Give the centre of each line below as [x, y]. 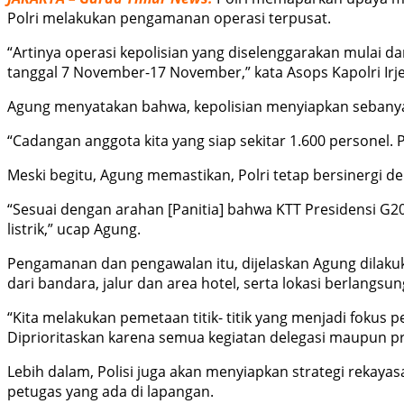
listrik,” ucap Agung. [74, 229]
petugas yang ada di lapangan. [110, 391]
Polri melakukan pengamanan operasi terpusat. [169, 18]
